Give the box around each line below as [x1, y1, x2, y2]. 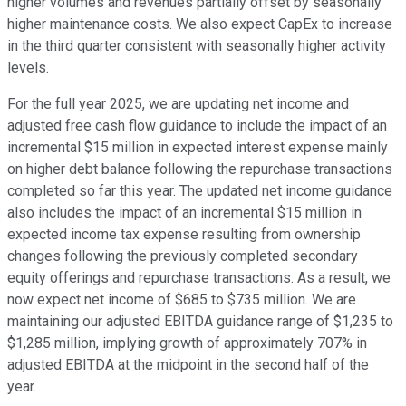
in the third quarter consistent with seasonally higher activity [7, 36, 386, 54]
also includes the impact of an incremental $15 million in [7, 203, 362, 221]
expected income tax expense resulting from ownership [7, 225, 361, 243]
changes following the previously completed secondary [7, 246, 358, 265]
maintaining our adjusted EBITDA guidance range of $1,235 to [7, 312, 393, 330]
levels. [7, 58, 49, 76]
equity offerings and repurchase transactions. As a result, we [7, 268, 391, 286]
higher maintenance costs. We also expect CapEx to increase [7, 14, 392, 33]
